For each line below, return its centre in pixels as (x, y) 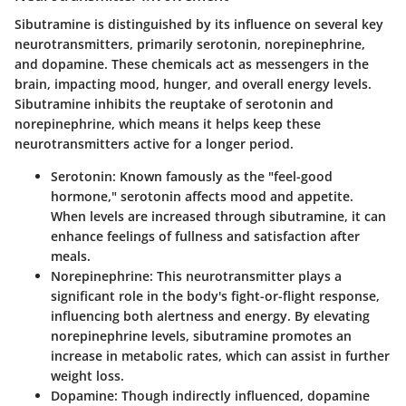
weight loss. (87, 375)
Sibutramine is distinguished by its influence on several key (199, 24)
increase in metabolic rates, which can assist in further (220, 355)
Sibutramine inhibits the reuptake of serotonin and (174, 103)
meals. (71, 256)
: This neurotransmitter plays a (246, 275)
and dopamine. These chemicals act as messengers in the (192, 63)
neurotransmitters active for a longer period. (154, 143)
